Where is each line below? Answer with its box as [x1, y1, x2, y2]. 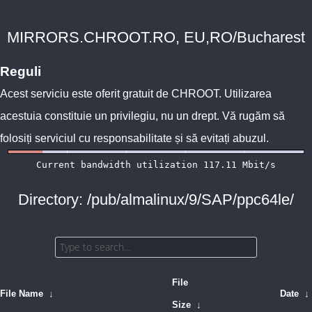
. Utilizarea [219, 88, 272, 100]
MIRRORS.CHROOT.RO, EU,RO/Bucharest [7, 29, 305, 46]
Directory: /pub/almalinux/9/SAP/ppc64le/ [18, 191, 294, 208]
